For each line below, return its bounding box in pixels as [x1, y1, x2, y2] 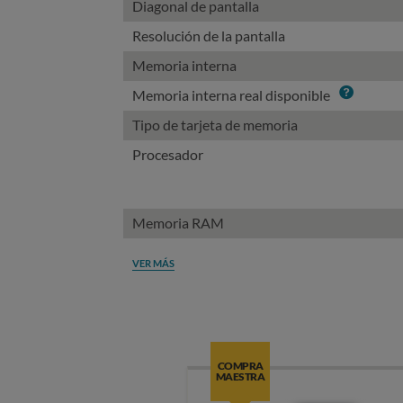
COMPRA [217, 359, 264, 372]
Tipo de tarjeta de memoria [132, 116, 298, 133]
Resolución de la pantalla [132, 27, 285, 44]
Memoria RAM [132, 214, 224, 231]
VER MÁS [132, 256, 175, 269]
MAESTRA [215, 370, 265, 383]
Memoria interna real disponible [132, 86, 330, 103]
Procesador [132, 146, 203, 163]
